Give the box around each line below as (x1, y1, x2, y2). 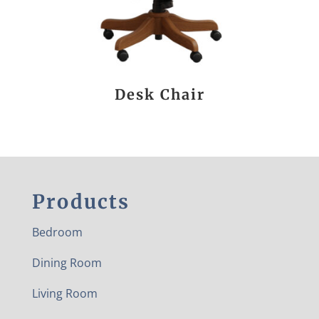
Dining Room (31, 254, 102, 271)
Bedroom (31, 224, 83, 240)
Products (31, 189, 130, 214)
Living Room (31, 285, 98, 301)
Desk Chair (114, 85, 205, 103)
